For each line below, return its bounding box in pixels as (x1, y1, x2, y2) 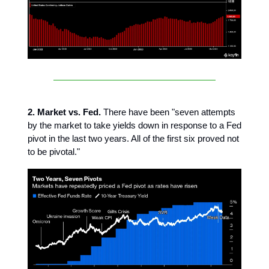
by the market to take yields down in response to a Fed (28, 120, 241, 131)
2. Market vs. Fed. (28, 107, 101, 118)
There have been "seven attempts (101, 107, 235, 118)
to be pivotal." (28, 147, 80, 157)
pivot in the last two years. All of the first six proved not (28, 133, 239, 144)
